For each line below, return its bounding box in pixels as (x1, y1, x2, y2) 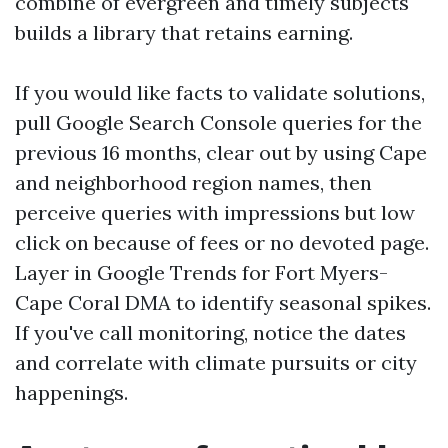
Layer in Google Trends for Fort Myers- (15, 260, 388, 285)
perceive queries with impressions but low (15, 200, 415, 225)
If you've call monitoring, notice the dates (15, 320, 406, 345)
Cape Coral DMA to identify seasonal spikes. (15, 290, 431, 315)
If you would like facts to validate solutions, (15, 80, 425, 105)
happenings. (15, 380, 128, 405)
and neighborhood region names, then (15, 170, 372, 195)
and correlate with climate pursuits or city (15, 350, 417, 375)
